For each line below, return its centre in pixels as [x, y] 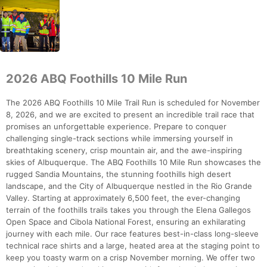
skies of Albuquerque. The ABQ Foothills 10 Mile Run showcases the [133, 162]
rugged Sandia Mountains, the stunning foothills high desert [119, 174]
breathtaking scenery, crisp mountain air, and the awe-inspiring [124, 150]
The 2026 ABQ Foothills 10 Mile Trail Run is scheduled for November [133, 103]
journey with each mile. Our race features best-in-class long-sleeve [132, 234]
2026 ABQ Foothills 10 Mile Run [97, 79]
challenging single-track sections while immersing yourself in [119, 139]
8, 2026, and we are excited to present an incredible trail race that [130, 115]
